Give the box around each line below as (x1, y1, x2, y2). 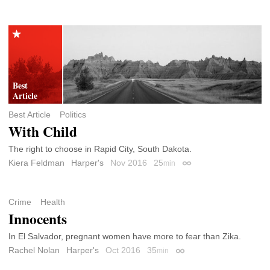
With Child (8, 121, 77, 142)
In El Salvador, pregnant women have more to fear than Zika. (8, 231, 241, 241)
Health (40, 197, 65, 207)
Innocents (8, 209, 67, 230)
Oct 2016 (105, 245, 143, 255)
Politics (59, 109, 86, 119)
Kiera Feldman (8, 157, 64, 168)
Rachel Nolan (8, 245, 60, 255)
